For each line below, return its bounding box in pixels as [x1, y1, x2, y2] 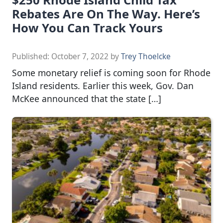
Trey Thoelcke [121, 51, 171, 62]
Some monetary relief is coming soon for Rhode [12, 66, 211, 79]
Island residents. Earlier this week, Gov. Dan [12, 79, 194, 92]
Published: [12, 51, 51, 62]
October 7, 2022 [51, 51, 109, 62]
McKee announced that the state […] [12, 92, 161, 105]
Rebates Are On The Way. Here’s [12, 5, 200, 22]
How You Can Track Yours [12, 19, 163, 36]
